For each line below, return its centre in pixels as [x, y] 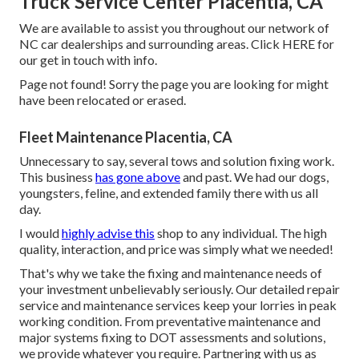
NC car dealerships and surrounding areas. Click [151, 43]
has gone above [138, 176]
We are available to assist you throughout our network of [174, 27]
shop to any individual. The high [241, 232]
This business [57, 176]
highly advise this [108, 232]
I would [40, 232]
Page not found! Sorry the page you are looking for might [174, 83]
